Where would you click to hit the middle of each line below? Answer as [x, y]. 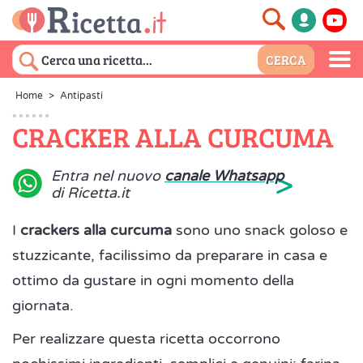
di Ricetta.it [90, 193]
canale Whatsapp [224, 176]
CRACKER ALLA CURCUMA [173, 137]
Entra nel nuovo [108, 176]
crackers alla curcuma [96, 230]
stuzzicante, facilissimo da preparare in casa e [170, 255]
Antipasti [81, 96]
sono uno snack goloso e [260, 230]
